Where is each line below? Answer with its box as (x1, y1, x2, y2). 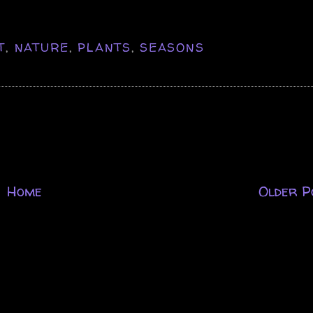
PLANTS (78, 38, 131, 55)
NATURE (14, 38, 69, 55)
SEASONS (140, 38, 205, 55)
